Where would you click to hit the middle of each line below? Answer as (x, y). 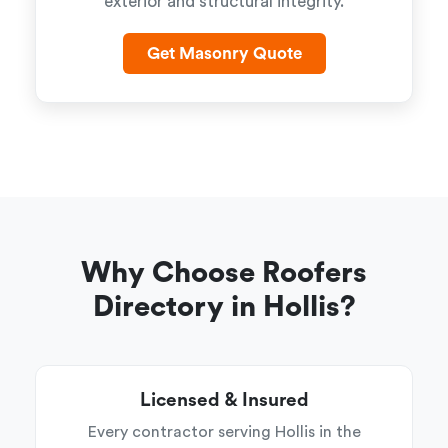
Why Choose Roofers (224, 273)
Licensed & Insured (224, 400)
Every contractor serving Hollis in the (224, 432)
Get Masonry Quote (224, 53)
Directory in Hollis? (224, 307)
